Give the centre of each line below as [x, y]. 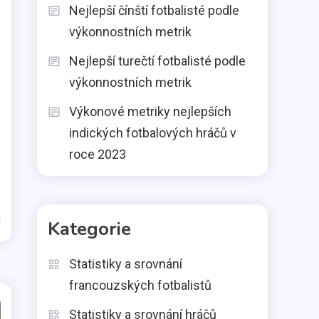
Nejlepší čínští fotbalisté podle [154, 10]
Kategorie [89, 229]
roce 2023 [98, 154]
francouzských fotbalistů [140, 285]
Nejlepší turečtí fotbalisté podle [157, 61]
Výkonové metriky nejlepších [150, 111]
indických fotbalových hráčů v [153, 133]
